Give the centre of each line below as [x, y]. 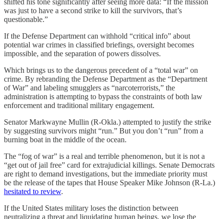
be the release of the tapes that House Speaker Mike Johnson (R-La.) [109, 182]
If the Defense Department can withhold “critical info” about [97, 36]
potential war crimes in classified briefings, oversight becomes [99, 44]
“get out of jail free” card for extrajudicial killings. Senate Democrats [109, 165]
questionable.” [26, 19]
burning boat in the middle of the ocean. [65, 139]
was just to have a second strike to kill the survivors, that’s [93, 10]
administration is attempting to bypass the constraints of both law [103, 96]
